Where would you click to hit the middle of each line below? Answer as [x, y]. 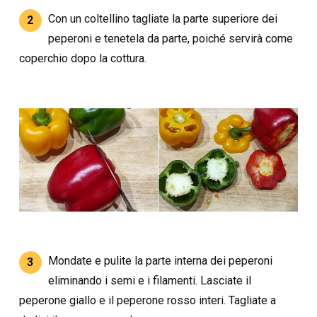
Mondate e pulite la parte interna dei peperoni [161, 261]
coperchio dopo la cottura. [82, 58]
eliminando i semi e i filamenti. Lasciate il [150, 281]
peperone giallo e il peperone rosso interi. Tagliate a [147, 301]
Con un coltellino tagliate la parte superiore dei [163, 18]
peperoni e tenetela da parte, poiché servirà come [171, 38]
